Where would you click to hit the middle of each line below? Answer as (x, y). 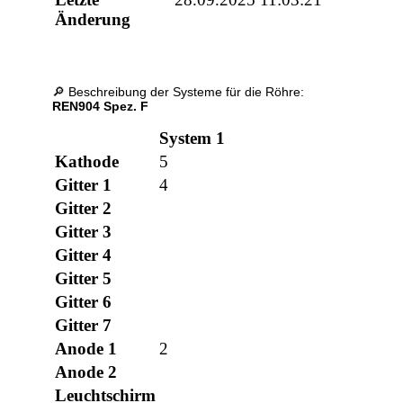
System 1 (193, 139)
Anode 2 (86, 372)
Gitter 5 (84, 279)
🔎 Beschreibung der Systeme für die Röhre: (179, 92)
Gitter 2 (84, 209)
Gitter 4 (84, 255)
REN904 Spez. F (101, 107)
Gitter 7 (84, 326)
